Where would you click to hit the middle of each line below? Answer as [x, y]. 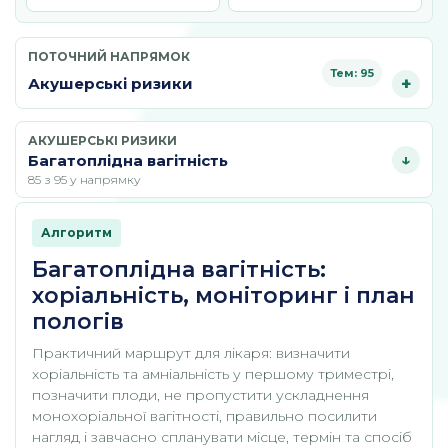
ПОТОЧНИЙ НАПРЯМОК [109, 56]
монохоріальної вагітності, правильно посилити [204, 416]
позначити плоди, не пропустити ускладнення [200, 395]
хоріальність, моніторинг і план [223, 295]
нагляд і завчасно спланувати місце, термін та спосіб [222, 437]
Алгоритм [76, 232]
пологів [78, 321]
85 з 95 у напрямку [84, 179]
